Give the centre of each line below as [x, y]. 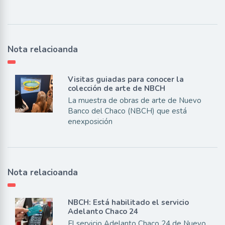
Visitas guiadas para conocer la [126, 80]
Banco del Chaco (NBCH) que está [127, 111]
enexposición [90, 122]
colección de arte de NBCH [116, 89]
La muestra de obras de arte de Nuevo [134, 101]
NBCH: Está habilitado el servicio [128, 203]
